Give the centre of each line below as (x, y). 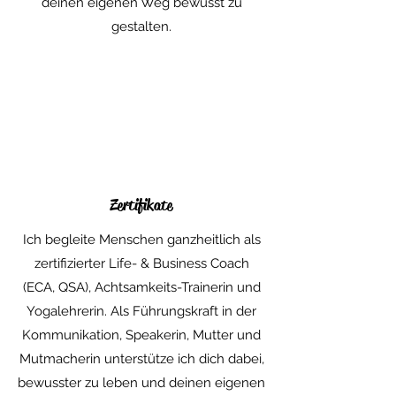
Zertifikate (141, 205)
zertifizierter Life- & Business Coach (141, 263)
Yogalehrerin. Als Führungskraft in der (141, 311)
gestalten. (141, 27)
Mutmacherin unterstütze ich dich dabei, (141, 359)
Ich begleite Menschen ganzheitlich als (141, 240)
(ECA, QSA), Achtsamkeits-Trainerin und (141, 287)
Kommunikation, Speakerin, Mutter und (141, 335)
